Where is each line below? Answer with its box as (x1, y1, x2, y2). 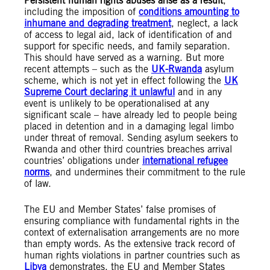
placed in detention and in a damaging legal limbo (24, 121, 234, 133)
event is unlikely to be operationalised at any (24, 98, 209, 110)
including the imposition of (24, 6, 139, 18)
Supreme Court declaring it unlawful (24, 86, 175, 98)
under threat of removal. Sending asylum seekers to (24, 132, 238, 144)
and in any (175, 86, 222, 98)
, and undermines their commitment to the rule (49, 166, 245, 178)
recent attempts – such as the (24, 63, 151, 75)
